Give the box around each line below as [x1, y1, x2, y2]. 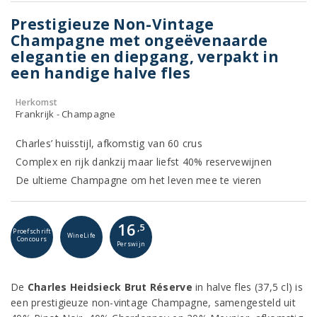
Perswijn [116, 239, 146, 248]
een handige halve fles [11, 63, 190, 83]
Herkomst [16, 96, 58, 108]
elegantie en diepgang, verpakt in [11, 47, 279, 67]
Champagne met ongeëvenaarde [11, 30, 268, 50]
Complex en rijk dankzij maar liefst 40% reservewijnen [16, 155, 272, 168]
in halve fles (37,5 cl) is [192, 280, 304, 294]
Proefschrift [13, 227, 51, 236]
